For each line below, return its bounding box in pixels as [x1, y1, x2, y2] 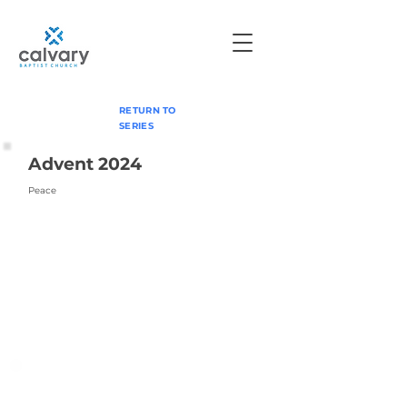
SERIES [119, 120, 154, 132]
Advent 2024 [28, 154, 142, 174]
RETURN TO [119, 104, 176, 116]
